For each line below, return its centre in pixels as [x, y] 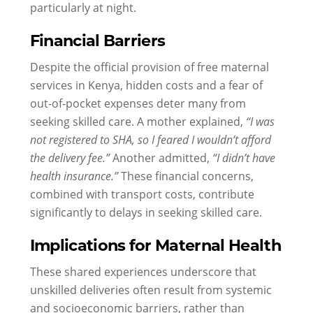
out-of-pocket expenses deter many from [138, 103]
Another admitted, [161, 157]
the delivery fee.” [70, 157]
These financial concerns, [185, 175]
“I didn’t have [243, 157]
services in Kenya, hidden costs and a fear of [146, 85]
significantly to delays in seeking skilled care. [146, 212]
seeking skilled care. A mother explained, [138, 121]
